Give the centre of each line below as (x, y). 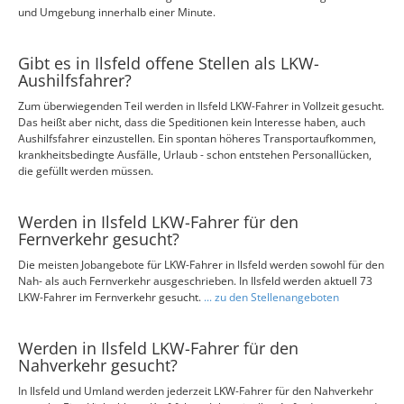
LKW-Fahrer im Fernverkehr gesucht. (111, 297)
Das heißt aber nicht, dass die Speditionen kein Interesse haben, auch (192, 122)
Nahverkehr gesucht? (98, 365)
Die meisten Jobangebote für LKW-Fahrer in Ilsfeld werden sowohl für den (201, 265)
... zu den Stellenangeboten (271, 297)
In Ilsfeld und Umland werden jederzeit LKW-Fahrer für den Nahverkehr (196, 391)
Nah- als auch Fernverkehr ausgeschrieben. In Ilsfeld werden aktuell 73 (195, 281)
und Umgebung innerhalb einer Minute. (117, 12)
